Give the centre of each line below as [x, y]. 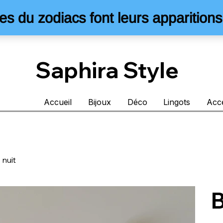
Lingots [177, 102]
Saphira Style [107, 70]
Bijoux [99, 102]
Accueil [57, 102]
